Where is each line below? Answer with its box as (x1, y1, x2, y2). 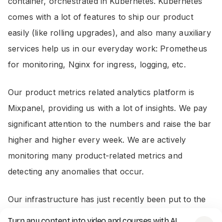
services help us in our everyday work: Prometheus (8, 44, 207, 54)
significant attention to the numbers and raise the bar (8, 119, 212, 129)
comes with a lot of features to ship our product (8, 12, 193, 22)
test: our (8, 210, 43, 221)
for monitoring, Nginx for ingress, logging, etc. (8, 59, 186, 70)
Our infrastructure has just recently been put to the (8, 194, 206, 205)
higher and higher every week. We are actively (8, 135, 186, 145)
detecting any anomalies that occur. (8, 166, 144, 177)
